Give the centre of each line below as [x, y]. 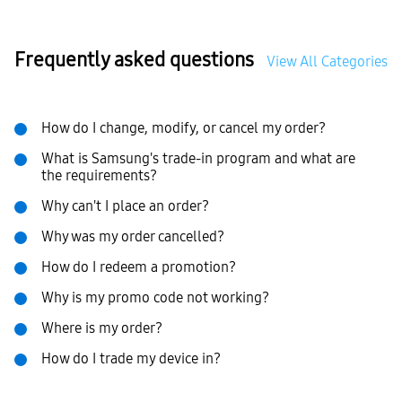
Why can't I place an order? [125, 206]
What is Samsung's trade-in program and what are [198, 159]
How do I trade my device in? [131, 359]
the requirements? [99, 176]
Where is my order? [102, 328]
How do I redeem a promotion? [139, 267]
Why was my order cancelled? [133, 237]
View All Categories [327, 62]
